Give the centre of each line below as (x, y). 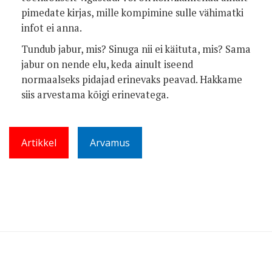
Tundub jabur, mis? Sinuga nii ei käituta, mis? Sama (136, 49)
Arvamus (110, 143)
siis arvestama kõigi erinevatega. (95, 95)
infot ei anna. (52, 28)
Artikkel (39, 143)
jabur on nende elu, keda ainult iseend (107, 64)
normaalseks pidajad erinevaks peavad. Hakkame (132, 80)
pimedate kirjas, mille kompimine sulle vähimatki (132, 13)
